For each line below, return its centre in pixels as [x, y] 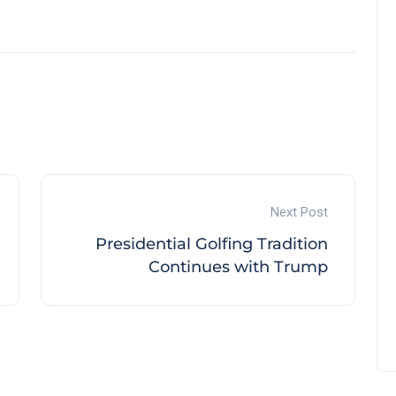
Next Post [299, 212]
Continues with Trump [238, 267]
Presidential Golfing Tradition [212, 244]
